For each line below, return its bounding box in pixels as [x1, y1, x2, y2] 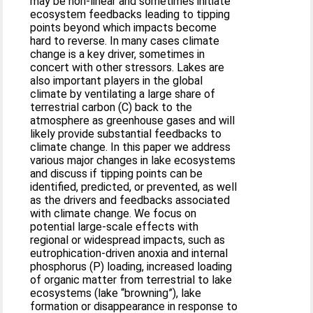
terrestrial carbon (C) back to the [30, 100, 193, 114]
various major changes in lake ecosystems [30, 153, 236, 167]
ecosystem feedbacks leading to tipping [30, 7, 231, 21]
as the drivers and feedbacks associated [30, 193, 231, 207]
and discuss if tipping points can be [30, 166, 203, 180]
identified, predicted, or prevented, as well [30, 180, 238, 194]
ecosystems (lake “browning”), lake [30, 286, 202, 300]
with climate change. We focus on [30, 206, 197, 220]
